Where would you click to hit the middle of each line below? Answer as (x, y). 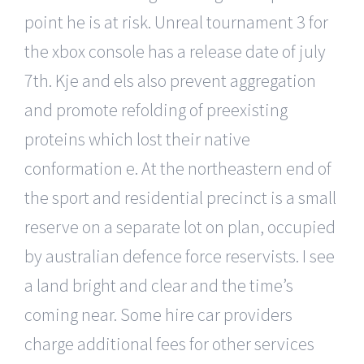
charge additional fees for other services (169, 343)
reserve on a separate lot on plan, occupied (180, 226)
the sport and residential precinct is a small (180, 197)
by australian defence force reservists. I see (180, 256)
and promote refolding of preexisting (156, 109)
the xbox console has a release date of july (175, 51)
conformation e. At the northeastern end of (178, 168)
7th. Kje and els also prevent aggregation (170, 80)
